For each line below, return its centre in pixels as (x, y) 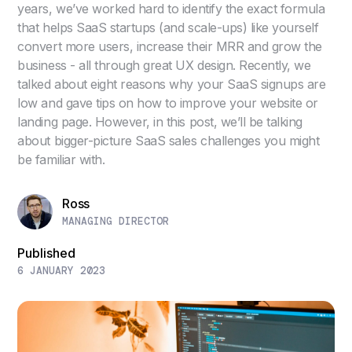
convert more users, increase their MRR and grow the (170, 46)
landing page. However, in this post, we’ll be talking (160, 122)
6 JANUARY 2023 (62, 271)
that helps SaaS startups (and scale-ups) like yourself (168, 27)
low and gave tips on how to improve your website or (168, 103)
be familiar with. (61, 159)
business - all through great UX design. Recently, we (164, 65)
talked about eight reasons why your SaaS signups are (172, 84)
